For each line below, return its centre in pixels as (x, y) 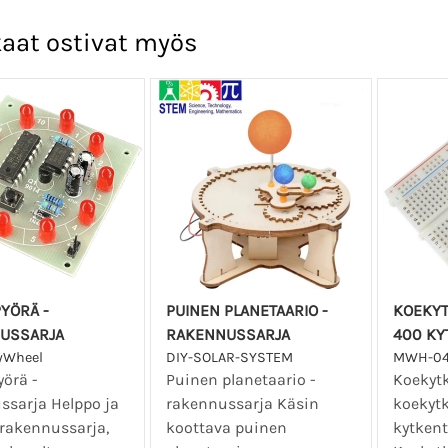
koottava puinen (227, 428)
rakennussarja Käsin (243, 404)
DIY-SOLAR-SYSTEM (230, 358)
